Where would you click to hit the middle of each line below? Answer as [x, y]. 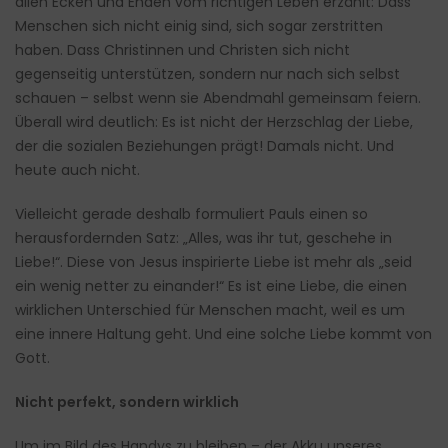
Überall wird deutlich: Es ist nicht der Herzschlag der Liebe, [214, 122]
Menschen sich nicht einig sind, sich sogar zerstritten [199, 26]
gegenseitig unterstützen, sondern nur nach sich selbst [207, 74]
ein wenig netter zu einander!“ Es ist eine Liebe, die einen [211, 286]
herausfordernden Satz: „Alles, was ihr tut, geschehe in [203, 238]
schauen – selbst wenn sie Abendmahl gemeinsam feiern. [218, 98]
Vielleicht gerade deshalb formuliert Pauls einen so [191, 214]
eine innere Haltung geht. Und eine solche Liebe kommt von [223, 334]
